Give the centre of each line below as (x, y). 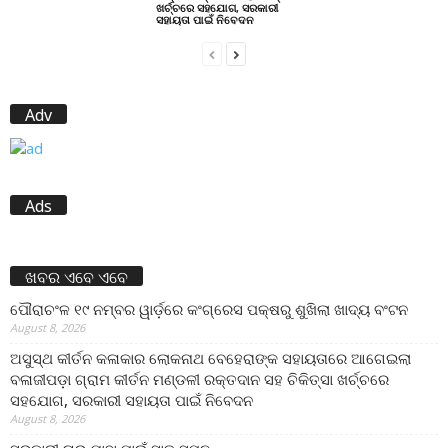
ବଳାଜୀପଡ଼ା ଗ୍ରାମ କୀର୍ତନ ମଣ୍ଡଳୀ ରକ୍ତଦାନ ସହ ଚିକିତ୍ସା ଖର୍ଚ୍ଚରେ (199, 379)
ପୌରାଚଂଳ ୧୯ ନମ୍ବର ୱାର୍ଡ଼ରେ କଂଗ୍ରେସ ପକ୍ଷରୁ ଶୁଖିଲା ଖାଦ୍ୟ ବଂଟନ (211, 309)
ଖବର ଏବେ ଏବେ (76, 277)
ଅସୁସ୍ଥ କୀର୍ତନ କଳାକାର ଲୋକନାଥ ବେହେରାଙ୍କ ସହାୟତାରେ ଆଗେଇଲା (210, 358)
